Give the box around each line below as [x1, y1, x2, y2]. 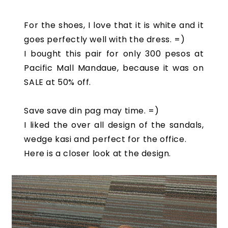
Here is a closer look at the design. [24, 148, 172, 159]
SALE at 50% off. [24, 76, 92, 88]
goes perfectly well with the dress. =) [24, 34, 185, 45]
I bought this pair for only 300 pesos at [24, 48, 204, 60]
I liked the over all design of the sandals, [24, 119, 204, 131]
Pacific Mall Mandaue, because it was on [24, 62, 204, 74]
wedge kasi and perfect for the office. [24, 133, 187, 145]
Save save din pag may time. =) [24, 105, 159, 117]
